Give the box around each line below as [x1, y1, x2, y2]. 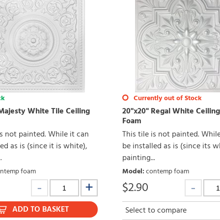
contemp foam [146, 166, 189, 178]
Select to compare [125, 204, 187, 218]
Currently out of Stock [132, 93, 202, 105]
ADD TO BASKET [12, 203, 69, 217]
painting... [122, 152, 155, 165]
